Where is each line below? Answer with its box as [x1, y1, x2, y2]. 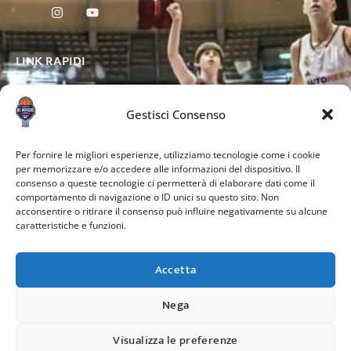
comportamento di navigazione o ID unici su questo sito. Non [16, 190, 279, 204]
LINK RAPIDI [16, 50, 85, 73]
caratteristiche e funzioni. [16, 219, 126, 232]
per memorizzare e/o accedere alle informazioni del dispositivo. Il [16, 162, 300, 175]
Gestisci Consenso [125, 107, 226, 122]
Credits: [157, 324, 194, 338]
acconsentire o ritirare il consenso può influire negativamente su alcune [16, 204, 327, 218]
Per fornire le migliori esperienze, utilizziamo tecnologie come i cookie [16, 148, 320, 161]
